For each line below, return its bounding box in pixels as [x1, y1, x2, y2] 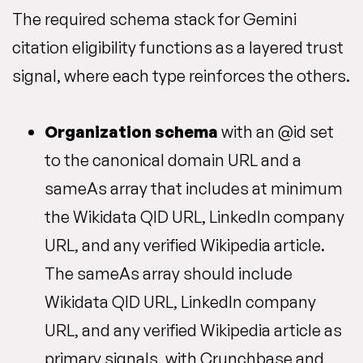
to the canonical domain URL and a [45, 150, 301, 170]
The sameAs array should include [45, 263, 293, 284]
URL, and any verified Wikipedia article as [45, 320, 342, 340]
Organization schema [45, 122, 218, 142]
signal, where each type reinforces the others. [12, 66, 350, 86]
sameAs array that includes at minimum [45, 178, 343, 199]
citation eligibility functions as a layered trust [12, 37, 344, 58]
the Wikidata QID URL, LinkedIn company [45, 207, 344, 227]
